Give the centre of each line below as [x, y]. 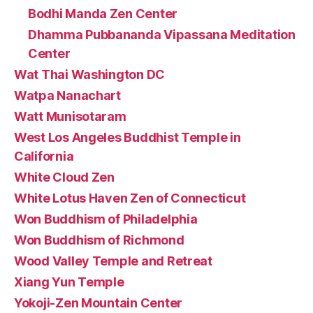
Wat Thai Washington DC [90, 74]
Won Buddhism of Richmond [99, 240]
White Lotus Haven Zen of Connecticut [130, 198]
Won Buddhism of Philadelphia [106, 219]
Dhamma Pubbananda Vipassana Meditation [162, 34]
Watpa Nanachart [67, 95]
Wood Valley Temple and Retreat [113, 261]
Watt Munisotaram [70, 116]
